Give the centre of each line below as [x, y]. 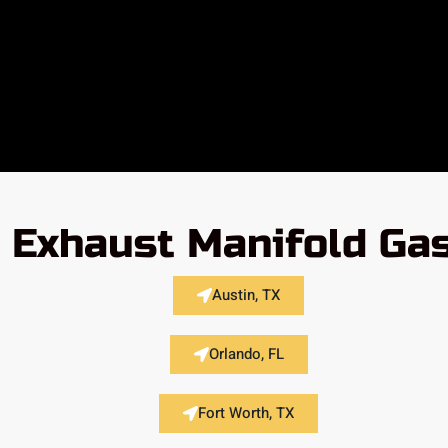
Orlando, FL [246, 353]
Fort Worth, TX [246, 412]
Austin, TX [246, 294]
